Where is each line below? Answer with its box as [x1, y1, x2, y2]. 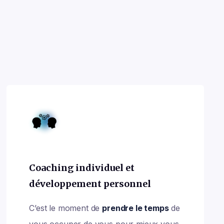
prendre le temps [102, 203, 169, 213]
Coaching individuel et [29, 162, 135, 173]
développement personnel [29, 178, 151, 189]
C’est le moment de [29, 203, 102, 213]
